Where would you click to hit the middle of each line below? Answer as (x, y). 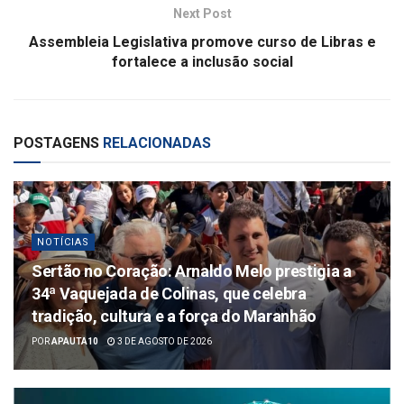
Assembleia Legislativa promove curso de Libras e (202, 41)
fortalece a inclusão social (202, 61)
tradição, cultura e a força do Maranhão (174, 316)
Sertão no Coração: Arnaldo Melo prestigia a (192, 271)
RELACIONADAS (155, 142)
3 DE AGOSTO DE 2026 (164, 341)
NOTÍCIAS (63, 242)
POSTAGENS (56, 142)
